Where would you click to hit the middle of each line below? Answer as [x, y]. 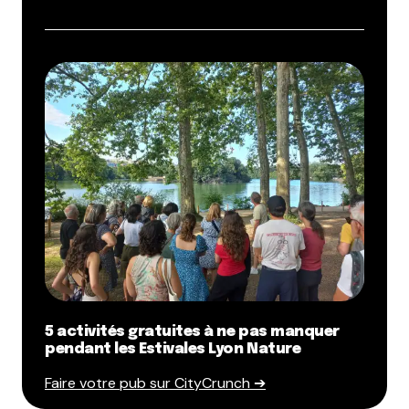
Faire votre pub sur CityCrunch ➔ [155, 383]
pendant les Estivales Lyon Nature [173, 350]
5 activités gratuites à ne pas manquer [192, 332]
